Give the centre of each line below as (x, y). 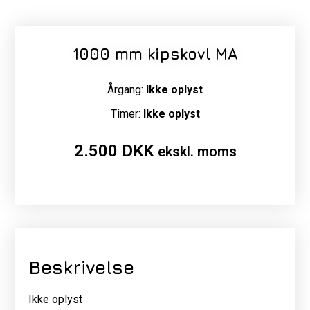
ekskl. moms (197, 152)
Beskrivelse (81, 267)
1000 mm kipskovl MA (155, 54)
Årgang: (127, 90)
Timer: (127, 114)
